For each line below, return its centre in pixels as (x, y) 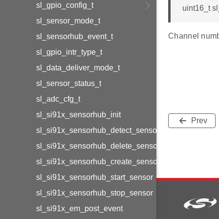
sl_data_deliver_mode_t (78, 68)
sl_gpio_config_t (65, 5)
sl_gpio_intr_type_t (69, 52)
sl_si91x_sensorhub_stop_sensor (95, 193)
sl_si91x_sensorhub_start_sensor (95, 177)
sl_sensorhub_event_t (75, 36)
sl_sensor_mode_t (68, 21)
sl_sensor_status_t (69, 83)
